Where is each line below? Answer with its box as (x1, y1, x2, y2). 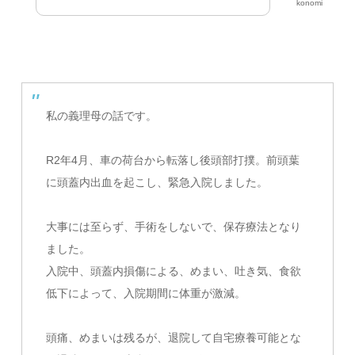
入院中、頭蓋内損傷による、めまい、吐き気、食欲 (46, 265, 302, 278)
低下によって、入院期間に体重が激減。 (46, 287, 246, 300)
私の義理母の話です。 (46, 109, 158, 123)
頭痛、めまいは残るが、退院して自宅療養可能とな (46, 331, 302, 345)
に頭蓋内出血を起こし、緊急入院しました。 (46, 176, 269, 189)
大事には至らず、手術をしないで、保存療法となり (46, 220, 302, 234)
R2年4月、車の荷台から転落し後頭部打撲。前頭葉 (46, 154, 300, 167)
